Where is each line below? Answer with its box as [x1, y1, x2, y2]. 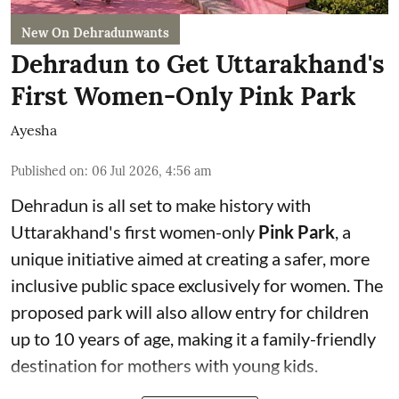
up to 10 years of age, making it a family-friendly [11, 328, 376, 350]
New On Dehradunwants [21, 25, 169, 42]
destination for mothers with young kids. [11, 354, 318, 377]
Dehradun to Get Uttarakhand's [11, 48, 385, 81]
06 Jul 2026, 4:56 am [92, 163, 212, 180]
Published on [11, 163, 85, 180]
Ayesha [11, 121, 57, 140]
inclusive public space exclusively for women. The [11, 274, 383, 297]
